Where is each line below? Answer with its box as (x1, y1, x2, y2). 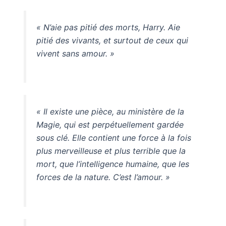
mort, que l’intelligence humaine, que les (36, 159, 189, 169)
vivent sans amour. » (36, 48, 115, 59)
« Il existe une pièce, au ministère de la (36, 106, 184, 117)
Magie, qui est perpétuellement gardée (36, 120, 184, 130)
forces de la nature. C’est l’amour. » (36, 172, 170, 183)
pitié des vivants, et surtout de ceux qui (36, 35, 188, 45)
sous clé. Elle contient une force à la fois (36, 133, 191, 143)
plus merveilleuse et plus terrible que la (36, 146, 186, 156)
